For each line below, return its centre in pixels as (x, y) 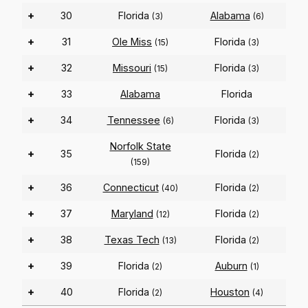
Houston (230, 292)
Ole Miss (132, 42)
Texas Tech (132, 240)
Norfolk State (140, 146)
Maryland (132, 214)
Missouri (132, 68)
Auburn (231, 266)
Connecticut (131, 188)
